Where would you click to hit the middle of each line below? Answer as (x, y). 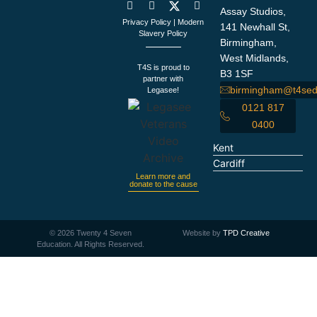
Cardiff (229, 163)
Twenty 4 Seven (103, 233)
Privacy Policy (147, 22)
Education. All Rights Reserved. (91, 244)
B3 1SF (237, 74)
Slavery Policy (163, 34)
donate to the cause (163, 184)
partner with (163, 78)
